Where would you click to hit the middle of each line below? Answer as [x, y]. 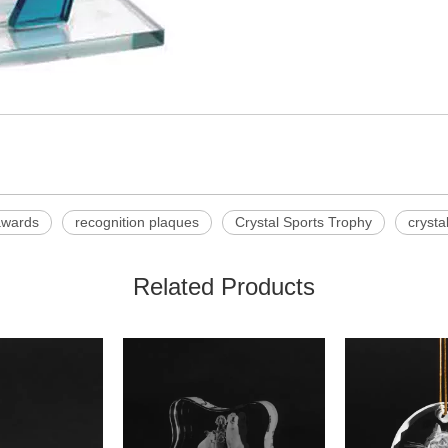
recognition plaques [137, 222]
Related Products [224, 286]
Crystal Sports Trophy [303, 222]
